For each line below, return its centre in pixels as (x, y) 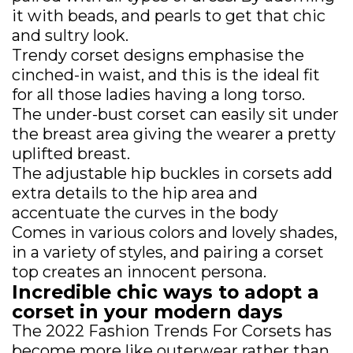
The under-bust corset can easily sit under (175, 114)
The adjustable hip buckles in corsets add (172, 173)
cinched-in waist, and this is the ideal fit (166, 75)
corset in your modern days (147, 312)
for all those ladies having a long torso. (158, 95)
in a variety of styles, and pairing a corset (168, 252)
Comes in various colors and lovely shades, (175, 232)
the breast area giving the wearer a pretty (174, 134)
